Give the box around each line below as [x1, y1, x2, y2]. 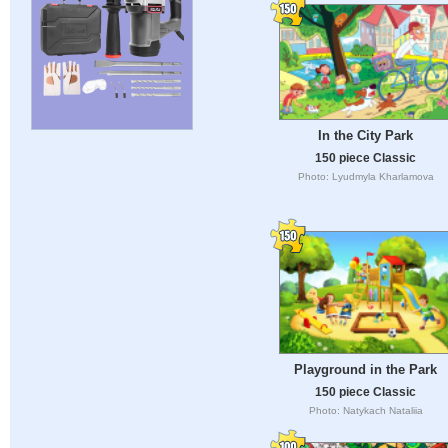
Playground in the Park [294, 361, 437, 377]
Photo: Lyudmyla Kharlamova [297, 171, 434, 183]
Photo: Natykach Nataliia [308, 404, 423, 416]
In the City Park [318, 128, 413, 144]
